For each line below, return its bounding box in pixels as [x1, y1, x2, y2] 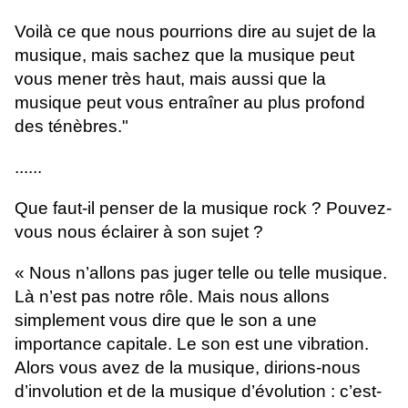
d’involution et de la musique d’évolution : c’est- [15, 382, 382, 402]
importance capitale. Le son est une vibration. [15, 334, 369, 354]
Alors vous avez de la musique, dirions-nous [15, 358, 361, 378]
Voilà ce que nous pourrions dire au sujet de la [15, 22, 376, 42]
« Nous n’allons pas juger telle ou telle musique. [15, 263, 387, 283]
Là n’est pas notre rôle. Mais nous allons [15, 287, 330, 307]
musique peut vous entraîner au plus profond [15, 93, 365, 113]
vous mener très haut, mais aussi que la [15, 69, 326, 89]
